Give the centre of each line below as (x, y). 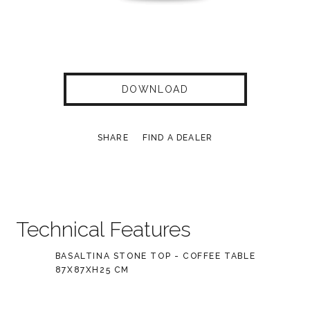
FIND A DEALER (177, 138)
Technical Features (103, 230)
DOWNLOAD (155, 89)
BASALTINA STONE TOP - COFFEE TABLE (155, 256)
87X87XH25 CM (92, 270)
